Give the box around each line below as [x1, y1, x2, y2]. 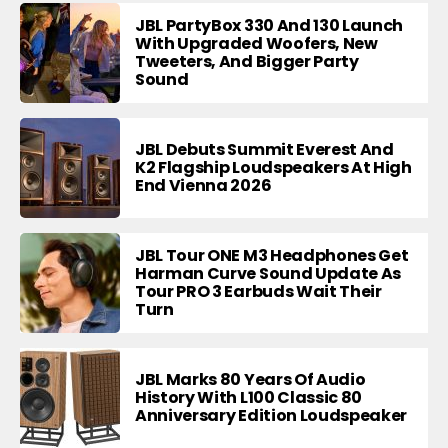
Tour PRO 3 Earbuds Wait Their [135, 279, 382, 303]
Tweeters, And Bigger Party [135, 49, 359, 73]
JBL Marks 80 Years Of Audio [135, 367, 366, 391]
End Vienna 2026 [135, 173, 272, 197]
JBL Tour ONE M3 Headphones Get [135, 243, 409, 267]
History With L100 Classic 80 [135, 385, 363, 409]
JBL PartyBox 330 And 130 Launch [135, 13, 404, 37]
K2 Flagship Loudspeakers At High [135, 155, 412, 179]
